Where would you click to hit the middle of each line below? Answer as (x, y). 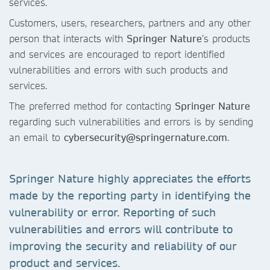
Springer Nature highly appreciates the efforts (130, 179)
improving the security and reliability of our (123, 246)
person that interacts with (68, 38)
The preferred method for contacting (92, 106)
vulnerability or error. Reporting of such (112, 212)
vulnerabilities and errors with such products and (118, 70)
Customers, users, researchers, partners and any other (130, 23)
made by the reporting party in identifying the (130, 196)
